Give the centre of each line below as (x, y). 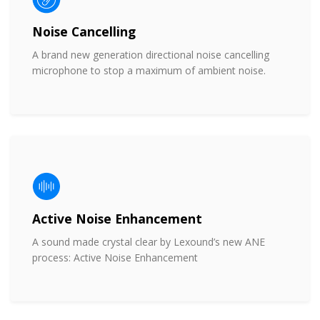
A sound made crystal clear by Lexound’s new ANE (149, 241)
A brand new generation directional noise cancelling (151, 54)
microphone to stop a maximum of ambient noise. (149, 70)
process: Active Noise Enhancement (115, 257)
